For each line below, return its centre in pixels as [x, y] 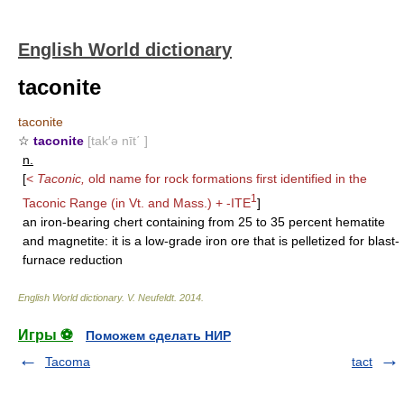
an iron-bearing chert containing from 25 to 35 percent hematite [204, 221]
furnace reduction [73, 259]
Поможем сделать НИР [158, 335]
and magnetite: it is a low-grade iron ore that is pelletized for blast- [211, 240]
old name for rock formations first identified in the [226, 179]
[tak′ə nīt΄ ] [118, 141]
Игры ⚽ [46, 335]
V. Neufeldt [151, 297]
